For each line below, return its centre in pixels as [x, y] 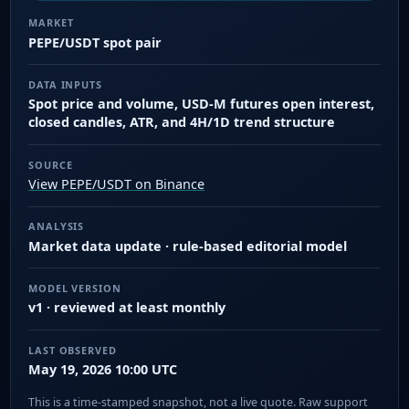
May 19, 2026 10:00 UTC [103, 369]
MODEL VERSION [75, 288]
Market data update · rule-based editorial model [188, 246]
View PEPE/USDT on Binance [117, 184]
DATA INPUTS [65, 84]
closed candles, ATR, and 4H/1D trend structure [182, 122]
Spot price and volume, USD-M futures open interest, [202, 104]
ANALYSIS [57, 226]
